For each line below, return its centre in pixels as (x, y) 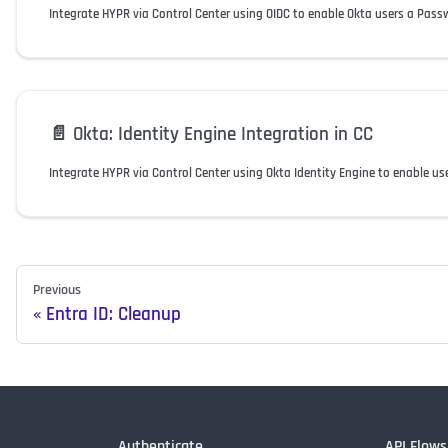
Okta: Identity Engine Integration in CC (223, 135)
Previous (57, 290)
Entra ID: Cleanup (113, 315)
